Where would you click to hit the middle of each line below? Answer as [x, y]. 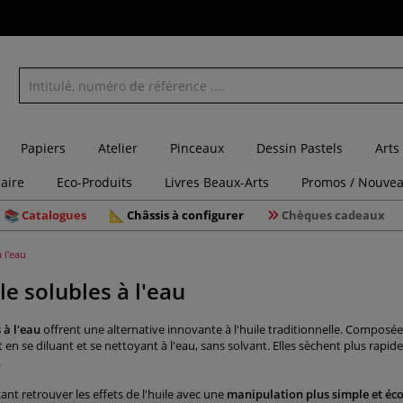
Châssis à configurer [185, 215]
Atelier [118, 148]
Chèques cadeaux [333, 215]
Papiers [43, 148]
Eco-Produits [94, 182]
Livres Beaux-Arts [217, 182]
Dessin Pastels [300, 148]
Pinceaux [197, 148]
